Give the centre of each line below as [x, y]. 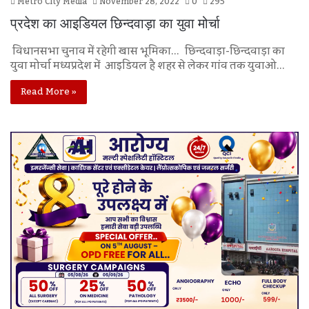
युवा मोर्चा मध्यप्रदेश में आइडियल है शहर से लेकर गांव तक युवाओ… [147, 65]
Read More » [49, 91]
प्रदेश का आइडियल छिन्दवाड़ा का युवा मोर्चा [115, 23]
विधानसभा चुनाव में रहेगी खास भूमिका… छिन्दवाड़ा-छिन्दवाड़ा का [148, 51]
